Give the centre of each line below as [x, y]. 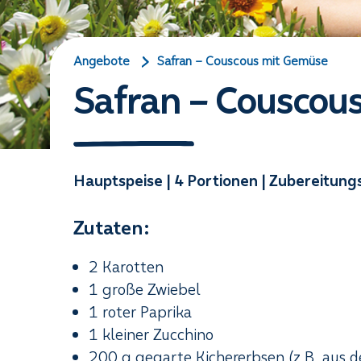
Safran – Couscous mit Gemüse [242, 61]
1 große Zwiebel [145, 289]
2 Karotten [127, 267]
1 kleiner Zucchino [151, 334]
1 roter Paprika [141, 312]
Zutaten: [112, 228]
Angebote [102, 61]
